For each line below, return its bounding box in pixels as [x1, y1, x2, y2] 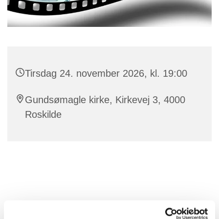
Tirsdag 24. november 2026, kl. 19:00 [25, 67, 187, 79]
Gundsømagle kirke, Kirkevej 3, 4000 [25, 94, 185, 105]
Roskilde [25, 109, 62, 120]
